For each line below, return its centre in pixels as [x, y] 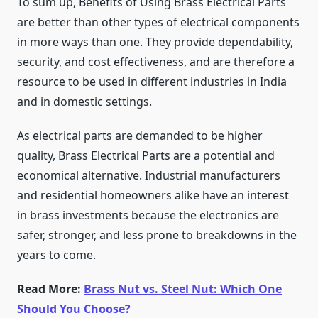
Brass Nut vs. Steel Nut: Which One [183, 289]
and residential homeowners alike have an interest [153, 196]
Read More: [50, 289]
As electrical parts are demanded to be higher [140, 136]
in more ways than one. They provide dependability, [155, 42]
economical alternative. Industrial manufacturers [149, 176]
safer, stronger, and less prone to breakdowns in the [157, 235]
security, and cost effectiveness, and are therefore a [156, 62]
